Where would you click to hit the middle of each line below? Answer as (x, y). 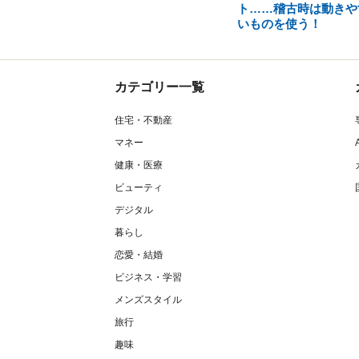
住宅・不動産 (143, 120)
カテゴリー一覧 (159, 87)
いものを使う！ (279, 24)
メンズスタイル (148, 300)
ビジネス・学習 (148, 277)
